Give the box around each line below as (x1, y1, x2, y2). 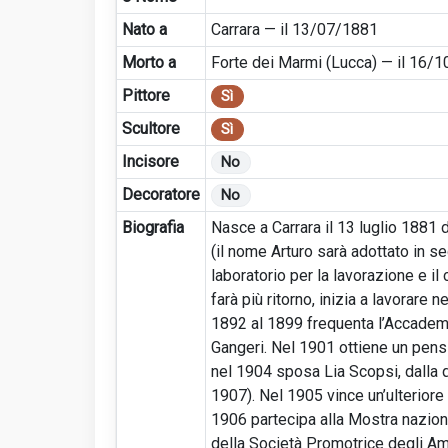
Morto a (121, 52, 176, 72)
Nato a (121, 19, 167, 39)
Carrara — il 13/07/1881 (210, 19, 378, 39)
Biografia (121, 217, 184, 237)
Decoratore (121, 184, 200, 204)
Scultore (121, 118, 180, 138)
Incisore (121, 151, 179, 171)
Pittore (121, 85, 170, 105)
